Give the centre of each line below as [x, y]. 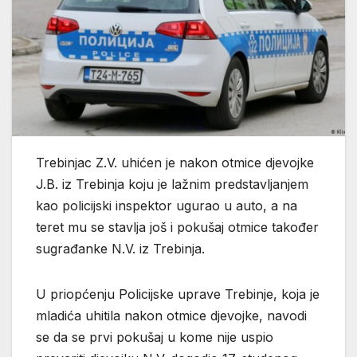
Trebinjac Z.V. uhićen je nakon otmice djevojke [175, 162]
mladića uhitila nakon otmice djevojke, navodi [171, 315]
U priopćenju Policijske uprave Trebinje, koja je [178, 294]
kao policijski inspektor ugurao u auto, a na [167, 205]
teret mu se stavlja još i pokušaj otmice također [177, 227]
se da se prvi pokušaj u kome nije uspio [155, 337]
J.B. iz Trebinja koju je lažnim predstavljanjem [172, 184]
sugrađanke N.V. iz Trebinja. [120, 248]
